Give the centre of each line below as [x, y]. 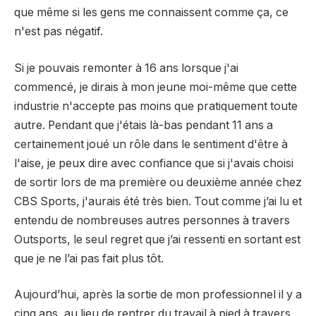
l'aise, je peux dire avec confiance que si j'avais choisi [154, 163]
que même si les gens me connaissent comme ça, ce [151, 13]
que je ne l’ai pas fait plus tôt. [89, 258]
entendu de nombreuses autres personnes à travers [152, 220]
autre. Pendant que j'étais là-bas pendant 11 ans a [144, 125]
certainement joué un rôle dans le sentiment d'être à [151, 144]
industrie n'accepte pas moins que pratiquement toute [156, 106]
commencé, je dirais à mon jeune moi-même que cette [156, 87]
